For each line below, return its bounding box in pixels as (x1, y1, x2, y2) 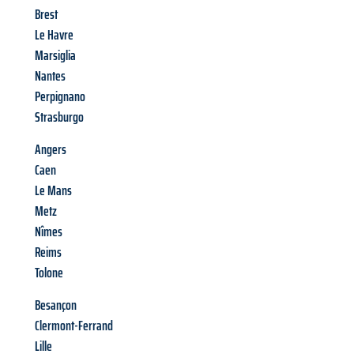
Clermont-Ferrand (35, 314, 113, 337)
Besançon (35, 294, 77, 317)
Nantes (35, 65, 66, 88)
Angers (35, 138, 66, 161)
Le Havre (35, 24, 73, 47)
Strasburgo (35, 106, 84, 129)
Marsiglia (35, 44, 76, 67)
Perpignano (35, 85, 85, 108)
